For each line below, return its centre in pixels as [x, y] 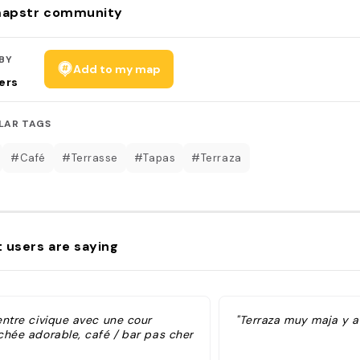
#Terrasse [90, 157]
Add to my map [117, 69]
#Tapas [155, 157]
